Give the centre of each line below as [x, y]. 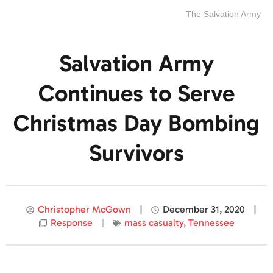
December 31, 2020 [204, 210]
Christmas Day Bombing [136, 123]
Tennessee [211, 223]
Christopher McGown [84, 210]
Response [71, 223]
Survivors [136, 153]
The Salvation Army [223, 14]
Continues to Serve [136, 94]
